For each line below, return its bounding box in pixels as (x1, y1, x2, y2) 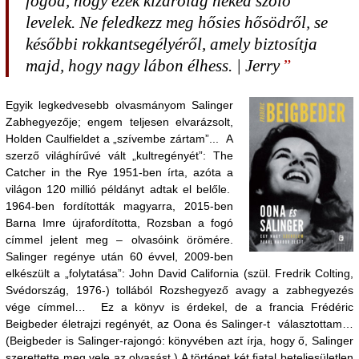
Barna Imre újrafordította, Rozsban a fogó (6, 216, 233, 229)
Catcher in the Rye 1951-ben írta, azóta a (6, 166, 233, 179)
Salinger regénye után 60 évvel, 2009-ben (6, 250, 233, 263)
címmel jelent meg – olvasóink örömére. (6, 233, 233, 246)
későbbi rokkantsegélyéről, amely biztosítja (26, 34, 318, 54)
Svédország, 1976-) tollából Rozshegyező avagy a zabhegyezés (6, 284, 353, 296)
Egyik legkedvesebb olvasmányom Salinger (6, 99, 233, 111)
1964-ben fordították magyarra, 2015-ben (6, 200, 233, 212)
